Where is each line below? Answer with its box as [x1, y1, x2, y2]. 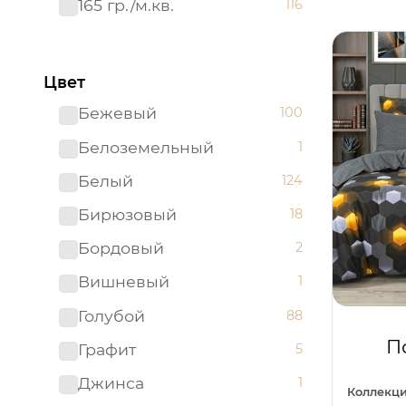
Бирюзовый [77, 204, 177, 224]
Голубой [77, 305, 145, 325]
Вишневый [77, 272, 169, 292]
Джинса [77, 372, 144, 392]
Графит [77, 339, 136, 359]
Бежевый [77, 103, 157, 123]
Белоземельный [77, 137, 214, 157]
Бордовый [77, 238, 164, 258]
